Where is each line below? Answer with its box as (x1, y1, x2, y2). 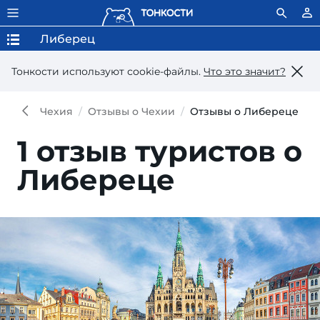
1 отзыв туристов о (17, 134, 302, 169)
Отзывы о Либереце (190, 105, 299, 118)
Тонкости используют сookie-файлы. (11, 64, 204, 78)
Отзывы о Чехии (88, 105, 175, 118)
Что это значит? (204, 64, 286, 78)
